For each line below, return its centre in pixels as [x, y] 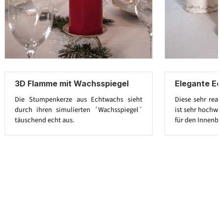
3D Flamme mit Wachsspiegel [72, 83]
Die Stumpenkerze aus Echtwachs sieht [79, 100]
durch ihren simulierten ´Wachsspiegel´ [79, 110]
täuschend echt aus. [45, 120]
